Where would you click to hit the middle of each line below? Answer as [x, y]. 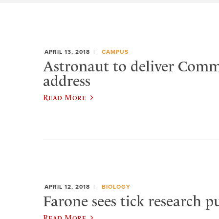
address [67, 81]
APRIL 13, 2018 [67, 52]
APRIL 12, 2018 [67, 187]
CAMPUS [115, 52]
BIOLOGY [116, 187]
